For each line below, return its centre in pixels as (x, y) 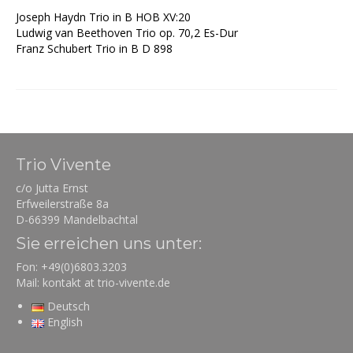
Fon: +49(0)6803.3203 (71, 266)
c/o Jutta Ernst (52, 188)
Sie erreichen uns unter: (109, 243)
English (65, 321)
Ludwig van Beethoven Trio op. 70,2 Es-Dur (127, 32)
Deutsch (69, 306)
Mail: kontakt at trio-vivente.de (93, 282)
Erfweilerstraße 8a (62, 203)
